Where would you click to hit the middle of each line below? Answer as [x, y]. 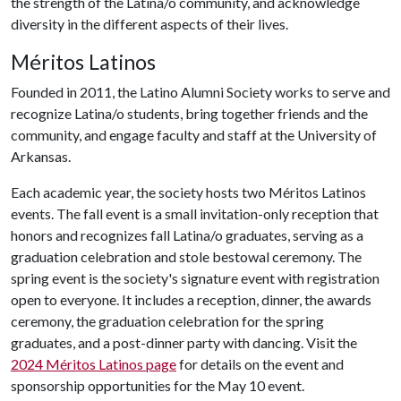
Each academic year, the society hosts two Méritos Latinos [188, 192]
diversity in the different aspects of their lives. [149, 24]
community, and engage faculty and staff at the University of [194, 135]
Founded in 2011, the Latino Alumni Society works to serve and [200, 92]
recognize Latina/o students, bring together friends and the [189, 113]
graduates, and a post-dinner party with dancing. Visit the [184, 342]
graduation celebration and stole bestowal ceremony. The [186, 256]
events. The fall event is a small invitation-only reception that [195, 213]
